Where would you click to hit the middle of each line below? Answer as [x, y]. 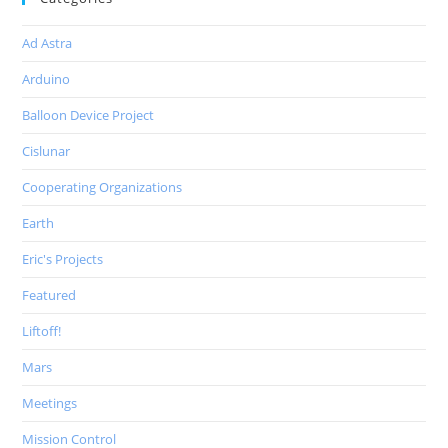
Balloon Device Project [88, 115]
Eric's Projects [63, 259]
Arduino [46, 79]
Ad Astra [47, 43]
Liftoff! [42, 331]
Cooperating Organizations [102, 187]
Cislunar [46, 151]
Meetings [50, 403]
